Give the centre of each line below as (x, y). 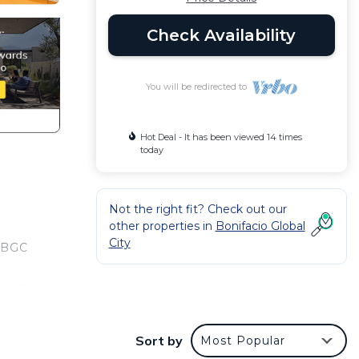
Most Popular (243, 341)
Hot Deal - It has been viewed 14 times (221, 137)
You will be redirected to (198, 87)
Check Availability (222, 35)
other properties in (162, 226)
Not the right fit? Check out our (198, 209)
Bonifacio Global (260, 226)
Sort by (159, 341)
